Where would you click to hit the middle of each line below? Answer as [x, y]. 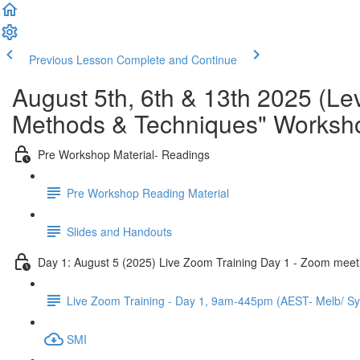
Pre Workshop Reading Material [148, 192]
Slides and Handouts [119, 231]
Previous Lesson [71, 59]
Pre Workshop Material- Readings [124, 154]
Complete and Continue [177, 59]
